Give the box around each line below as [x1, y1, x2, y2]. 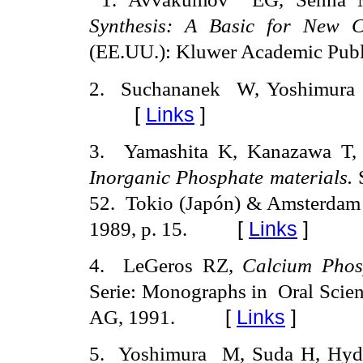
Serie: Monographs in [89, 280, 268, 303]
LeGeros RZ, [123, 254, 243, 277]
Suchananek [121, 76, 229, 100]
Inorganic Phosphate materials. [89, 164, 359, 188]
